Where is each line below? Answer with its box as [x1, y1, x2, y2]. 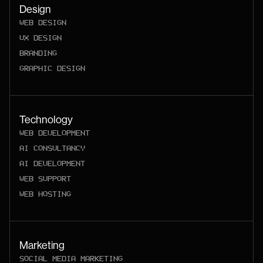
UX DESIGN [19, 33, 62, 42]
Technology [19, 114, 73, 126]
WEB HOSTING [19, 190, 71, 198]
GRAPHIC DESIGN [19, 64, 85, 73]
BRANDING [19, 49, 57, 58]
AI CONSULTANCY [19, 144, 85, 153]
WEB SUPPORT [19, 174, 71, 183]
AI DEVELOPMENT [19, 159, 85, 168]
